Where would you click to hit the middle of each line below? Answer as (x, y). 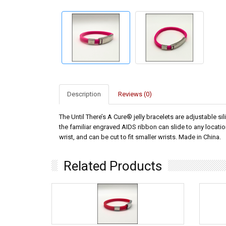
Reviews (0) (135, 94)
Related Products (113, 166)
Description (84, 94)
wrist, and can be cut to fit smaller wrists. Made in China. (141, 137)
